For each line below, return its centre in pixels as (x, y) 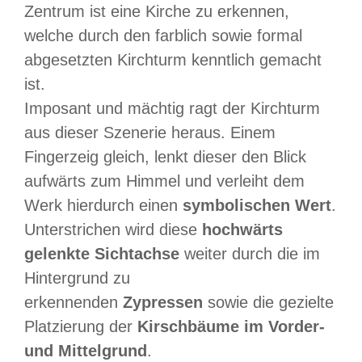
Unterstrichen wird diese (113, 230)
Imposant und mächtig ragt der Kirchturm (172, 109)
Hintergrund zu (77, 278)
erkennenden (74, 303)
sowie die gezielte (268, 303)
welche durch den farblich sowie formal (163, 36)
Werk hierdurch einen (103, 206)
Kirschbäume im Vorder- (231, 327)
